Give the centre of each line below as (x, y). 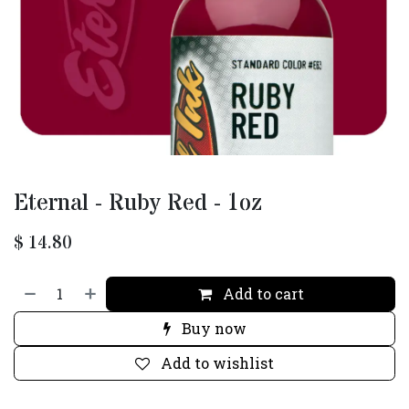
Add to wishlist (217, 363)
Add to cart (261, 294)
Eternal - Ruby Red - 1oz (138, 203)
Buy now (212, 328)
